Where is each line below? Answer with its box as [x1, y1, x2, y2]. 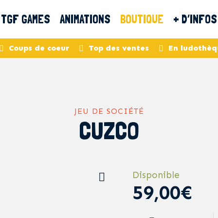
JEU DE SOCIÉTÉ [74, 107, 144, 116]
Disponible [132, 169, 180, 181]
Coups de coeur [9, 43, 69, 53]
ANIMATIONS [60, 12, 110, 26]
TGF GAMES [1, 12, 50, 26]
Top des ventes [89, 43, 149, 53]
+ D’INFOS [173, 12, 217, 26]
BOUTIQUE [120, 12, 163, 26]
